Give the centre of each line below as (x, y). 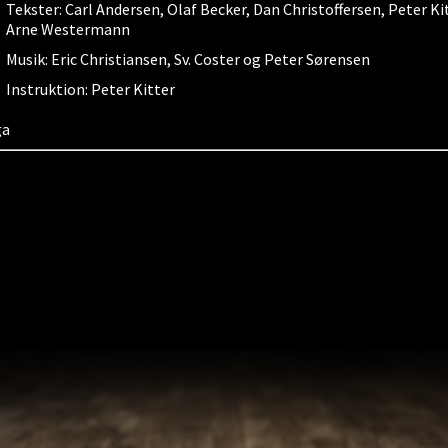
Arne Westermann (68, 29)
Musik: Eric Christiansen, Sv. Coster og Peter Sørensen (188, 59)
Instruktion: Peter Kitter (91, 89)
